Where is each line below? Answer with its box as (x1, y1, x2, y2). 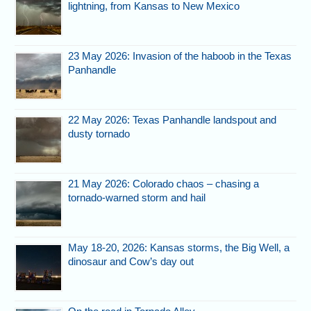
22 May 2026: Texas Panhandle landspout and (68, 114, 277, 126)
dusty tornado (68, 128, 131, 140)
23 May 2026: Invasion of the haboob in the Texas (68, 50, 292, 62)
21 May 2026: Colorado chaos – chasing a (68, 178, 260, 190)
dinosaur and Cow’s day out (68, 255, 194, 268)
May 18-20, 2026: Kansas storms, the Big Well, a (68, 242, 290, 254)
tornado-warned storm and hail (68, 192, 206, 204)
